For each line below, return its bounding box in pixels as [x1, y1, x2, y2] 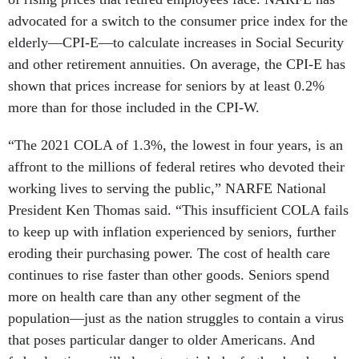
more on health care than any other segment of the [8, 288, 301, 305]
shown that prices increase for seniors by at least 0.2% [8, 78, 325, 94]
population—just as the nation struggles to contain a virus [8, 310, 344, 326]
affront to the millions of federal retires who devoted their [8, 159, 345, 175]
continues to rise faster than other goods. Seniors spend [8, 267, 329, 283]
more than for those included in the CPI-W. [8, 99, 260, 115]
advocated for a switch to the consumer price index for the [8, 13, 348, 29]
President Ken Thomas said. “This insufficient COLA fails [8, 202, 349, 218]
